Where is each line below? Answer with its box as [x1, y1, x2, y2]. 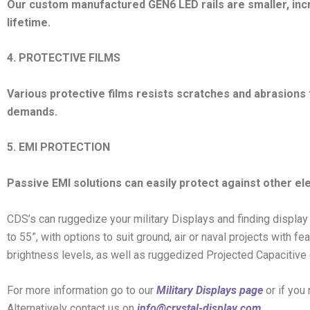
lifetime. [7, 15, 51, 29]
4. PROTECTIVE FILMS [7, 51, 120, 65]
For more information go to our [7, 284, 156, 298]
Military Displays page [156, 284, 263, 298]
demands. [7, 104, 57, 118]
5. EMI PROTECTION [7, 140, 110, 154]
